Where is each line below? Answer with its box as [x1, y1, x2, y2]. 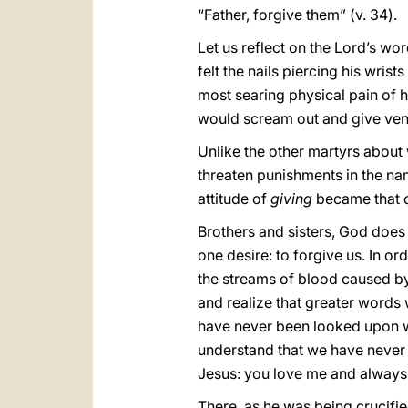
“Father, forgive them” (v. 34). [198, 5, 397, 24]
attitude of [198, 189, 270, 208]
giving [270, 189, 312, 208]
